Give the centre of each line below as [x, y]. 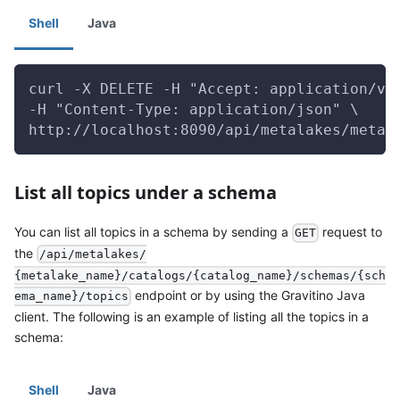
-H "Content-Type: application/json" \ [194, 109]
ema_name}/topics [71, 296]
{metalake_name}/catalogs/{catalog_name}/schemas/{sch [200, 275]
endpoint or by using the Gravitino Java [249, 295]
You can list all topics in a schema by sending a [153, 231]
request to [351, 231]
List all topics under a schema [146, 192]
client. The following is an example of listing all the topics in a [192, 316]
